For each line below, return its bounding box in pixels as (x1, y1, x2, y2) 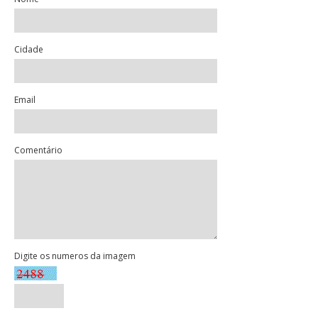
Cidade (14, 43, 43, 55)
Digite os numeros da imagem (14, 249, 136, 262)
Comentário (14, 143, 62, 156)
